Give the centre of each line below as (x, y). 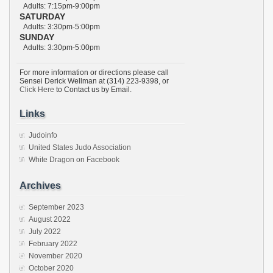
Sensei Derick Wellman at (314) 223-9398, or (94, 81)
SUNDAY (37, 37)
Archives (40, 185)
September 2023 (56, 207)
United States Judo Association (80, 147)
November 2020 (55, 256)
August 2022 (50, 219)
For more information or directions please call (94, 72)
